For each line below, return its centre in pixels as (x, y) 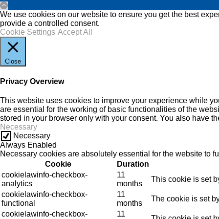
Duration (133, 164)
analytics (17, 184)
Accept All (75, 32)
